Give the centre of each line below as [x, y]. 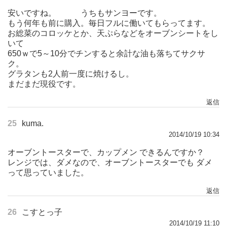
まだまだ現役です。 [44, 84]
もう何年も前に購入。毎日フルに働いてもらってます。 [109, 23]
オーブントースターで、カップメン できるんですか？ [106, 152]
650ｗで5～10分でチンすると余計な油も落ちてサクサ [106, 53]
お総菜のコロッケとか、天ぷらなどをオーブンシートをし [113, 33]
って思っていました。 [48, 172]
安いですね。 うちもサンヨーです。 [85, 13]
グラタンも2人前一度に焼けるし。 [71, 73]
